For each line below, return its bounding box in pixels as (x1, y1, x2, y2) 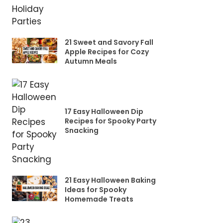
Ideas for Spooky (64, 185, 126, 195)
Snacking (64, 125, 99, 135)
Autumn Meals (64, 56, 117, 66)
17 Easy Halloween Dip (64, 106, 143, 116)
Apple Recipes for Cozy (64, 47, 149, 57)
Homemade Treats (64, 194, 133, 204)
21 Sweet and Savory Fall (64, 37, 153, 47)
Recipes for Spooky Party (64, 115, 156, 126)
